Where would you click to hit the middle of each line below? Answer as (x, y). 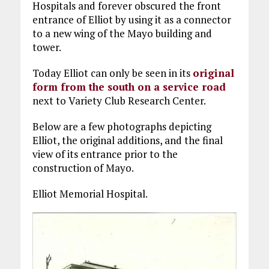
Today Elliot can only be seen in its (112, 73)
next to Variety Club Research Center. (119, 101)
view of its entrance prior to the (105, 154)
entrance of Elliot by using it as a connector (131, 20)
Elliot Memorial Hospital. (90, 194)
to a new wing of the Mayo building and (122, 33)
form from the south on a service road (129, 87)
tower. (47, 47)
